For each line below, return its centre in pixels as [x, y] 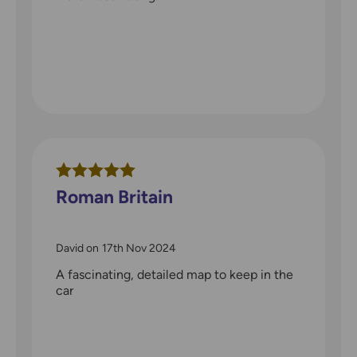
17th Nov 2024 [139, 249]
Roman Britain [114, 197]
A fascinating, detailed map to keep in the [175, 275]
